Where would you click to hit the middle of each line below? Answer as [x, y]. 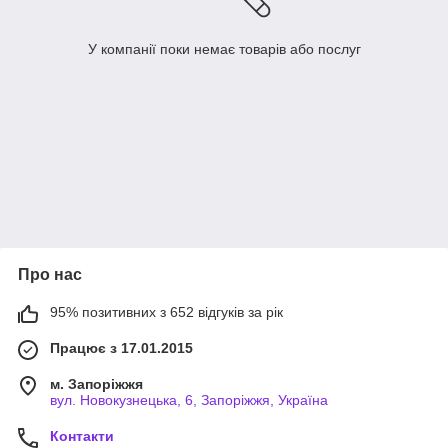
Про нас [50, 275]
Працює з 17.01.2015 [121, 348]
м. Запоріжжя [96, 384]
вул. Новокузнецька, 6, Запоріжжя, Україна [189, 400]
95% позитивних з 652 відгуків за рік [166, 312]
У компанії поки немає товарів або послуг [224, 49]
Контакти [82, 436]
